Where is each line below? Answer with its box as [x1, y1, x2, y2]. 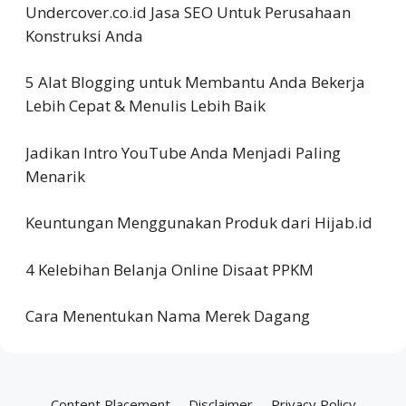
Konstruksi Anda [25, 24, 143, 46]
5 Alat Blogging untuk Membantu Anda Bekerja [25, 72, 365, 93]
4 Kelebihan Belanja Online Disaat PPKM [25, 258, 314, 280]
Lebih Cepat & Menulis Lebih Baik [25, 95, 266, 117]
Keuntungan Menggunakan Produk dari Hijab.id [25, 212, 372, 234]
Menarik [25, 165, 85, 187]
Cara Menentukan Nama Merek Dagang [25, 305, 310, 327]
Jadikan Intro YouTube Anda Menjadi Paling [25, 141, 341, 163]
